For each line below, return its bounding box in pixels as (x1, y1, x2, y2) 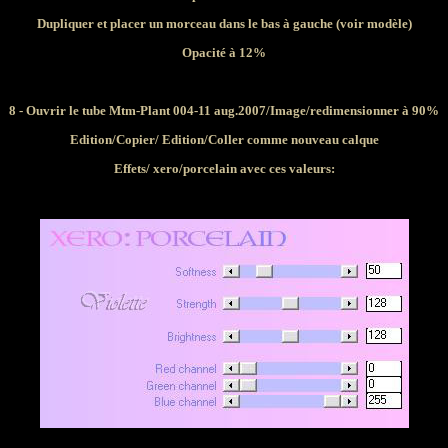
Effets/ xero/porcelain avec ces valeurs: (113, 161, 335, 176)
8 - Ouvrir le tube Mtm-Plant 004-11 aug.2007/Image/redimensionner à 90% (9, 103, 439, 118)
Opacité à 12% (182, 45, 266, 60)
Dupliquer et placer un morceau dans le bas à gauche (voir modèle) (36, 16, 412, 31)
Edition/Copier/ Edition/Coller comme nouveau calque (69, 132, 379, 147)
